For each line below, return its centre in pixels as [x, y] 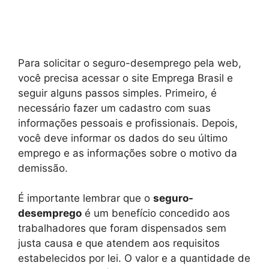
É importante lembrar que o [86, 198]
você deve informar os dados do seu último [123, 138]
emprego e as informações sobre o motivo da [128, 153]
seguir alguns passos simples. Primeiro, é [117, 93]
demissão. [43, 168]
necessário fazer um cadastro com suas [114, 108]
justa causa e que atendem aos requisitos [119, 243]
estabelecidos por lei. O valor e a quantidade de [134, 258]
